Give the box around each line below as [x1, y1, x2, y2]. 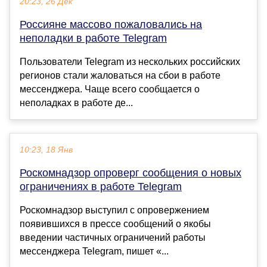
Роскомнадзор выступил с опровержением [20, 205, 209, 216]
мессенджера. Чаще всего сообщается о [20, 84, 200, 95]
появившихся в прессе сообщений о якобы [20, 219, 211, 229]
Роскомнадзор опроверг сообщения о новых [20, 167, 241, 179]
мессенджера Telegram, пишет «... [20, 246, 169, 257]
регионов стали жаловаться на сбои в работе [20, 70, 221, 81]
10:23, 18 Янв [20, 145, 73, 155]
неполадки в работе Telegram [20, 32, 167, 45]
